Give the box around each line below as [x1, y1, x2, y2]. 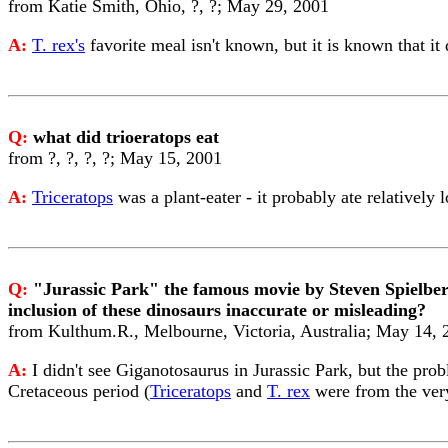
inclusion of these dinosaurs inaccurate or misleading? [8, 300, 426, 320]
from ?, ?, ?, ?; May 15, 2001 [8, 148, 222, 168]
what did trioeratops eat [33, 127, 219, 147]
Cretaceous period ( [8, 381, 150, 401]
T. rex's [32, 35, 85, 55]
